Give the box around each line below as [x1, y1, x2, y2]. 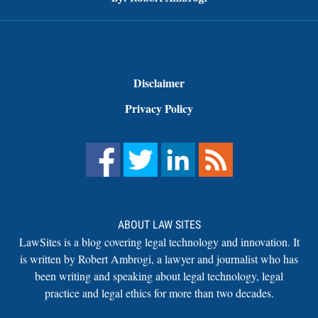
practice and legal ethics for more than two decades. [44, 285, 274, 300]
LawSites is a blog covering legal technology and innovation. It [18, 234, 300, 249]
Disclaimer [133, 74, 185, 91]
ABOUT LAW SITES [117, 217, 201, 231]
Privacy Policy [125, 99, 193, 116]
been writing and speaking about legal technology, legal [35, 268, 283, 283]
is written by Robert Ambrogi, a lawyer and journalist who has [20, 251, 298, 266]
